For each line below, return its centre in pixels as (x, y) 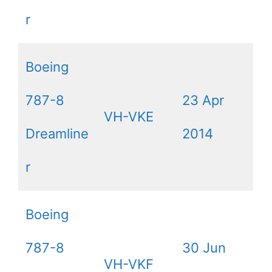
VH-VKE (129, 117)
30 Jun (204, 248)
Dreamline (57, 134)
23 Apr (203, 100)
